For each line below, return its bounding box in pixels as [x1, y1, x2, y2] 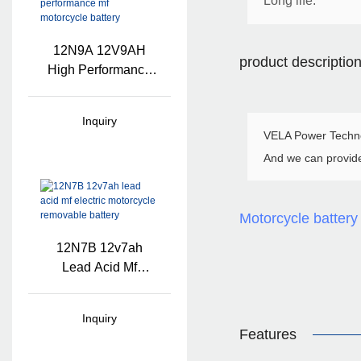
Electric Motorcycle [45, 280, 154, 294]
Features [239, 326, 297, 342]
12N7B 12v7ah [56, 241, 143, 255]
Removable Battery [44, 299, 155, 313]
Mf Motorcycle [60, 81, 139, 96]
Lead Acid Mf [61, 260, 137, 275]
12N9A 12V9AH [52, 43, 146, 57]
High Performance [47, 62, 151, 77]
